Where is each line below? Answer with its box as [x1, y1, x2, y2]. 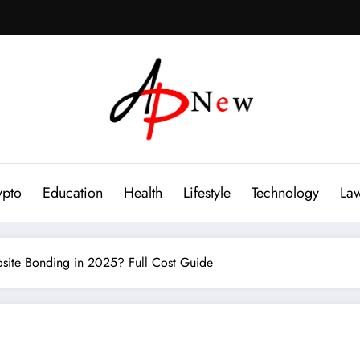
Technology [251, 182, 319, 203]
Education [42, 182, 103, 203]
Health [123, 182, 162, 203]
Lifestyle [182, 182, 231, 203]
